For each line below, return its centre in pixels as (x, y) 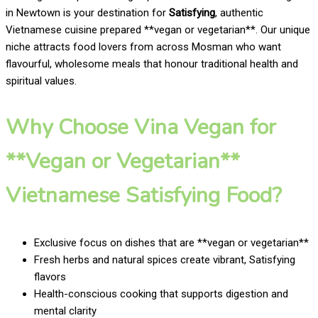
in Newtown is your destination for (87, 12)
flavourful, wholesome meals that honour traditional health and (152, 64)
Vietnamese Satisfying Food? (144, 195)
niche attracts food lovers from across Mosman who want (143, 46)
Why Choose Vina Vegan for (141, 127)
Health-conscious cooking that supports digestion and (161, 294)
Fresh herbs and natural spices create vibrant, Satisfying (165, 259)
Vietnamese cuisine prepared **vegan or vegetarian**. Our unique (158, 29)
